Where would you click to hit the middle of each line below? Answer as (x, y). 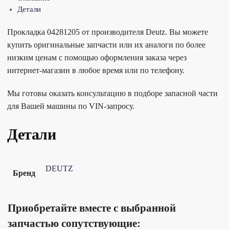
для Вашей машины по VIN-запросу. (71, 106)
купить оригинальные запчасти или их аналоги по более (106, 45)
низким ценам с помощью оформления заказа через (97, 58)
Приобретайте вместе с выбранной (92, 208)
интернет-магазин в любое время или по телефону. (96, 71)
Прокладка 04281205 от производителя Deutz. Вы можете (108, 32)
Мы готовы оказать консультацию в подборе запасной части (112, 93)
